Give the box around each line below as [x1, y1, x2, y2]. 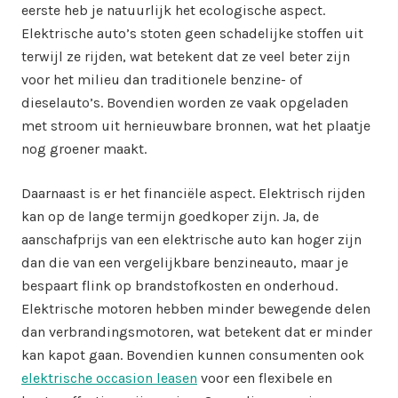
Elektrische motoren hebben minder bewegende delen [21, 299, 370, 317]
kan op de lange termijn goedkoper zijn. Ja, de [21, 207, 319, 225]
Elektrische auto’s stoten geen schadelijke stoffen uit [21, 24, 363, 42]
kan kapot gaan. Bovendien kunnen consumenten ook [21, 346, 364, 363]
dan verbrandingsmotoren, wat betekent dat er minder [21, 322, 372, 340]
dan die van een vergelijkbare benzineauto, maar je [21, 253, 348, 271]
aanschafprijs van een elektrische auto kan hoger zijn [21, 230, 362, 248]
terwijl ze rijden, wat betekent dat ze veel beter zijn [21, 47, 350, 65]
